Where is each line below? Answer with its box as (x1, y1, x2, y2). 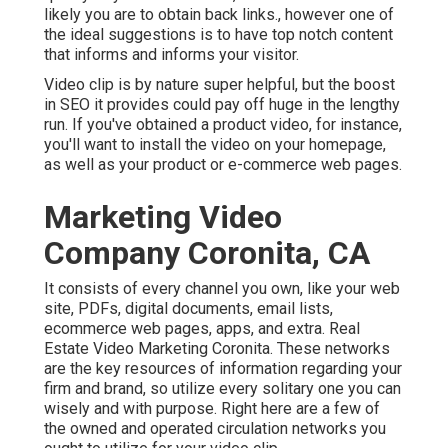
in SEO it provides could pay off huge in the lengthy (44, 95, 400, 115)
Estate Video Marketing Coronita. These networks (44, 339, 390, 359)
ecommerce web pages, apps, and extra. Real (44, 319, 360, 339)
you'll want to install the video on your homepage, (44, 135, 386, 155)
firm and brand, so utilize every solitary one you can (44, 379, 401, 399)
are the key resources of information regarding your (44, 359, 402, 379)
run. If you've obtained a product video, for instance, (44, 115, 402, 135)
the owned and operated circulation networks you (44, 419, 386, 439)
